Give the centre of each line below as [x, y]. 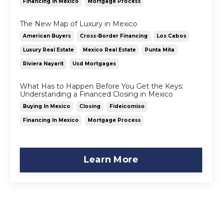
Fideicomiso [127, 106]
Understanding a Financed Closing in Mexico [96, 94]
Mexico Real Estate [109, 50]
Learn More [111, 160]
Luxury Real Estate [48, 50]
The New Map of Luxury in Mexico [79, 24]
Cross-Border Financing [114, 36]
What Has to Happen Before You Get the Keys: [102, 86]
